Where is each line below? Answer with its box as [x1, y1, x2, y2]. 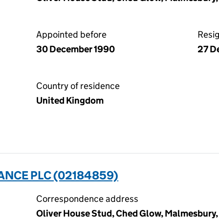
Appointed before [36, 29, 107, 40]
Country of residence [36, 80, 120, 91]
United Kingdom [36, 95, 104, 106]
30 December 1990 [36, 44, 115, 55]
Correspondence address [36, 193, 138, 204]
